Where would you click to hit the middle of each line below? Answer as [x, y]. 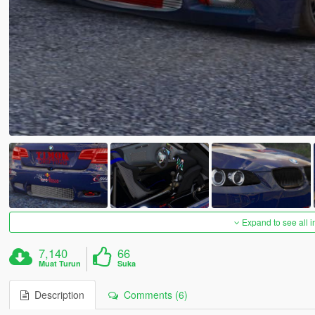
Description [56, 295]
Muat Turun [60, 264]
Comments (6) [153, 295]
